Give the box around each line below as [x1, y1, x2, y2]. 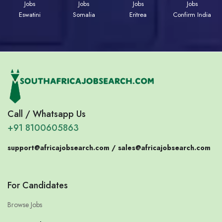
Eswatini [19, 9, 41, 19]
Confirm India [173, 9, 212, 19]
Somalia [72, 9, 95, 19]
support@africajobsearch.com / [7, 142, 118, 153]
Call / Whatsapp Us [7, 107, 86, 120]
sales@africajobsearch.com [118, 142, 211, 153]
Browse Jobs [7, 199, 42, 210]
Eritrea [129, 9, 147, 19]
